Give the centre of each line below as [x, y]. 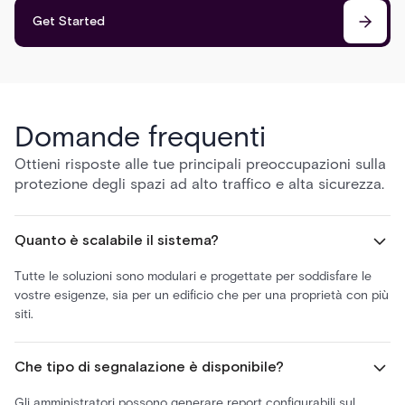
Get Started [69, 21]
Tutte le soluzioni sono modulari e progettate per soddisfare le [193, 276]
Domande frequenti [140, 136]
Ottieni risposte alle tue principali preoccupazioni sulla [200, 163]
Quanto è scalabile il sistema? [117, 240]
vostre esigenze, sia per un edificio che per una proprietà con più [202, 295]
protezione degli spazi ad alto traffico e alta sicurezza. [199, 183]
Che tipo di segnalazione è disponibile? [149, 367]
